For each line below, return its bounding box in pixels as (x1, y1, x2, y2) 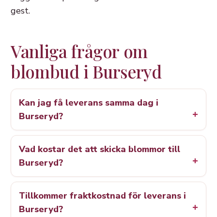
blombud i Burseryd (11, 60, 162, 83)
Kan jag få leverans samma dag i (19, 97, 158, 109)
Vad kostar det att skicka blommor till (19, 143, 180, 155)
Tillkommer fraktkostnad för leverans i (19, 190, 186, 202)
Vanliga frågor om (11, 40, 148, 63)
